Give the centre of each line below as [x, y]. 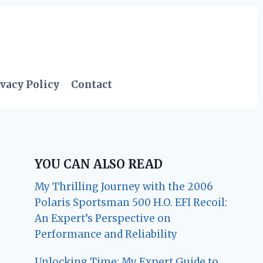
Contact [92, 85]
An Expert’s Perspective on [103, 218]
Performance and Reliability [106, 234]
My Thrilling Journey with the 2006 [124, 186]
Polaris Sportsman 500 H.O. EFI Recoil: [131, 202]
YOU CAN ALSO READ [99, 164]
